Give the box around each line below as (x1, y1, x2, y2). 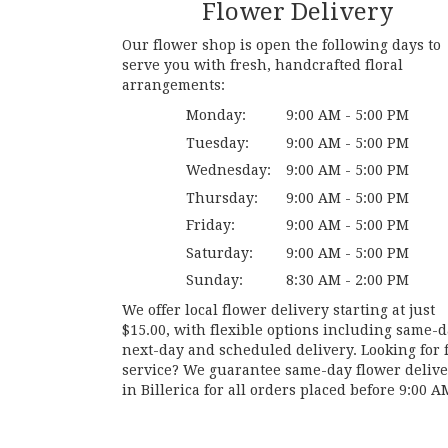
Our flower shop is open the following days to (122, 37, 441, 54)
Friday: (185, 217, 235, 234)
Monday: (185, 107, 246, 124)
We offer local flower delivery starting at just (122, 302, 435, 319)
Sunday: (185, 272, 243, 289)
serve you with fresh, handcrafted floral (122, 57, 403, 74)
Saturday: (185, 244, 253, 261)
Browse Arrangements (219, 419, 376, 436)
